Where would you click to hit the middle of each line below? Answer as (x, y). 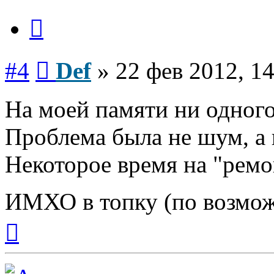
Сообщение (73, 57)
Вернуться (40, 220)
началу (32, 242)
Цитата (58, 15)
